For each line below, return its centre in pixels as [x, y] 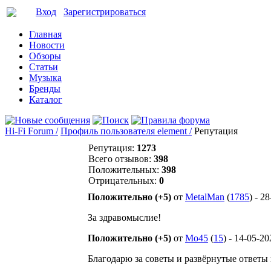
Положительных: [125, 170]
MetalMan [205, 197]
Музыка [45, 78]
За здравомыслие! [124, 217]
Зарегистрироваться [105, 12]
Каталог [46, 100]
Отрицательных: [124, 181]
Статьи [44, 67]
